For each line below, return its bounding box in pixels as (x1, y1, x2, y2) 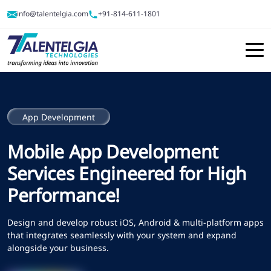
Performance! (7, 183, 120, 208)
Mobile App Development (7, 139, 218, 165)
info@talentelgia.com (17, 8, 88, 19)
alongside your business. (7, 242, 109, 254)
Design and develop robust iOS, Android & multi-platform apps (7, 217, 264, 229)
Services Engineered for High (7, 161, 247, 186)
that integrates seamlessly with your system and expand (7, 229, 237, 241)
